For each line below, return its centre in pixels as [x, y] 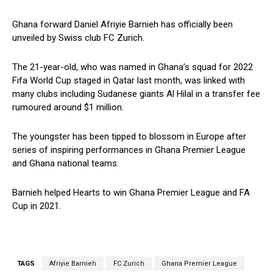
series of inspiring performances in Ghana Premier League [129, 150]
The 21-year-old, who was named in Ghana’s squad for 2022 [133, 67]
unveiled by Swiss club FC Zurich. [78, 38]
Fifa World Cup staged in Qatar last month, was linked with [129, 81]
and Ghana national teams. [66, 164]
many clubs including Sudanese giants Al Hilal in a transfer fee [136, 94]
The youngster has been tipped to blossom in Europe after [129, 137]
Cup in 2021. [37, 206]
